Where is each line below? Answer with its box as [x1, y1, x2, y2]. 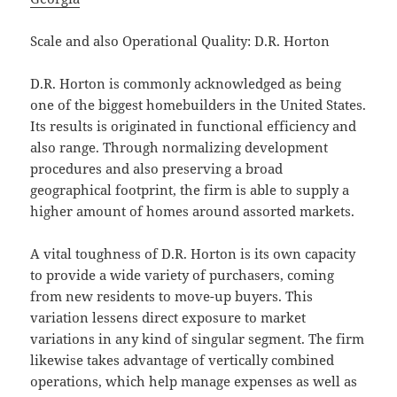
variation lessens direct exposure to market [30, 308, 307, 327]
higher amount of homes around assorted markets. [30, 202, 355, 221]
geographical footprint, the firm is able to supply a [30, 181, 350, 199]
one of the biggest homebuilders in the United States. [30, 96, 367, 114]
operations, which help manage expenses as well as [30, 372, 358, 391]
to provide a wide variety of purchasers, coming [30, 266, 335, 284]
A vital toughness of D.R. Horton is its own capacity [30, 245, 356, 263]
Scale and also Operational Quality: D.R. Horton [30, 32, 331, 51]
